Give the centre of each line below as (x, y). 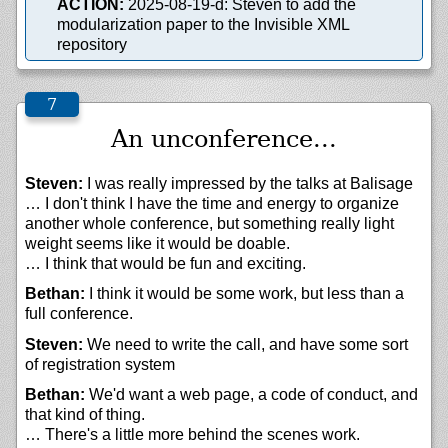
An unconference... (224, 139)
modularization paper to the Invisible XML (203, 25)
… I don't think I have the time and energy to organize (212, 204)
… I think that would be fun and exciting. (165, 264)
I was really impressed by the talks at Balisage (248, 184)
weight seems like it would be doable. (157, 244)
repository (92, 45)
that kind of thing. (85, 415)
